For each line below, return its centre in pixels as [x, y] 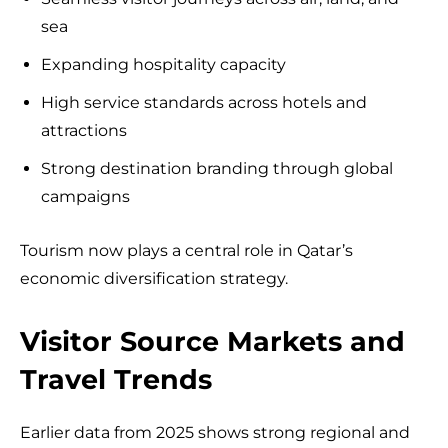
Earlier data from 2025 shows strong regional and [215, 432]
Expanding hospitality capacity [163, 64]
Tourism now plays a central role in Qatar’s [186, 250]
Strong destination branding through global [217, 168]
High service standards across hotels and [204, 102]
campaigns [85, 196]
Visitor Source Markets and [212, 341]
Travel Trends [116, 379]
